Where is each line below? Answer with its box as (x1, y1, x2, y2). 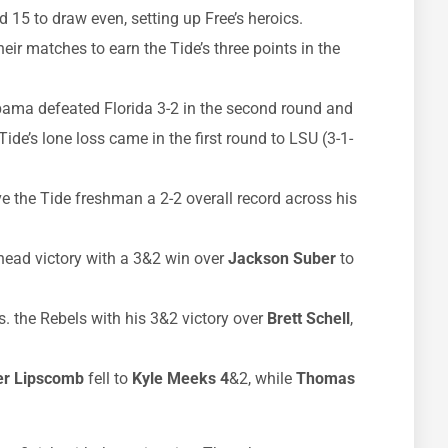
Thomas (296, 369, 355, 389)
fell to (84, 369, 132, 389)
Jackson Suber (228, 249, 336, 269)
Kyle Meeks (132, 369, 216, 389)
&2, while (229, 369, 296, 389)
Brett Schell (267, 309, 350, 329)
